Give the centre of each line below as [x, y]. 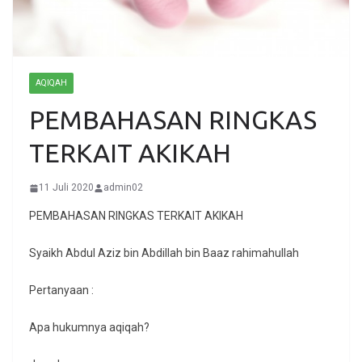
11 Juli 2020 [66, 188]
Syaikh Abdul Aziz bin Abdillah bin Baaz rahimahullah [164, 253]
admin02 [123, 188]
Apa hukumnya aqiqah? [89, 328]
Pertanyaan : [61, 290]
